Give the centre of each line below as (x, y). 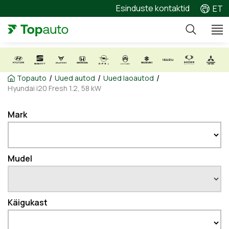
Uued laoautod (129, 78)
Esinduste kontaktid (153, 8)
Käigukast (28, 202)
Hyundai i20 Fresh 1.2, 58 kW (54, 88)
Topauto (32, 78)
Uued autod (75, 78)
